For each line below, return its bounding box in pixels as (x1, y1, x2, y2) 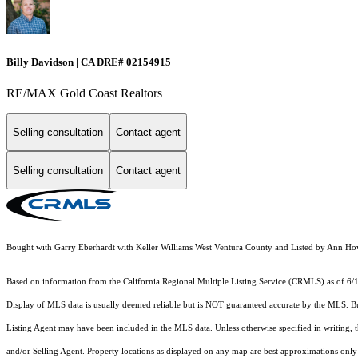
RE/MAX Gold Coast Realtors (6, 86, 162, 100)
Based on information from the (6, 277, 123, 287)
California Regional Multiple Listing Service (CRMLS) (123, 277, 324, 287)
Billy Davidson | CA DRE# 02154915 (6, 55, 171, 68)
